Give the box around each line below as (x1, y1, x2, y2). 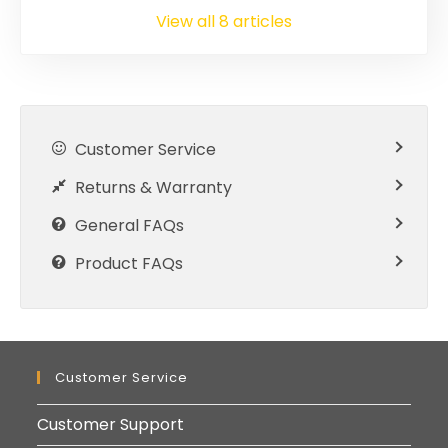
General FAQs (75, 213, 184, 237)
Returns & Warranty (75, 175, 232, 199)
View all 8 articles (156, 9, 292, 33)
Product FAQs (75, 251, 183, 275)
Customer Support (37, 412, 185, 436)
